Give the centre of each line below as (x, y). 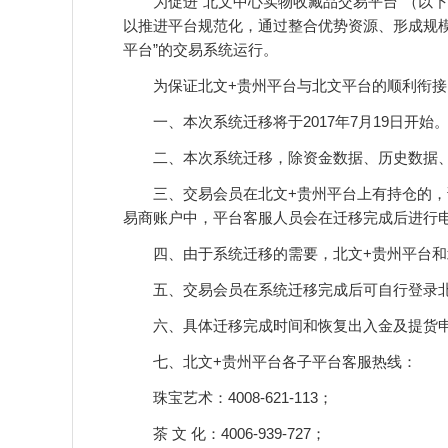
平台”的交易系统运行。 (200, 49)
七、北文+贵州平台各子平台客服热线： (270, 361)
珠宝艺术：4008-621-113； (228, 397)
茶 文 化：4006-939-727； (224, 433)
